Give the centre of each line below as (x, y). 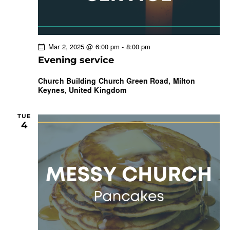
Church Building (68, 80)
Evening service (76, 60)
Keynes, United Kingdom (82, 90)
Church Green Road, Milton (147, 80)
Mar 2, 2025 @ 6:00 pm (84, 46)
